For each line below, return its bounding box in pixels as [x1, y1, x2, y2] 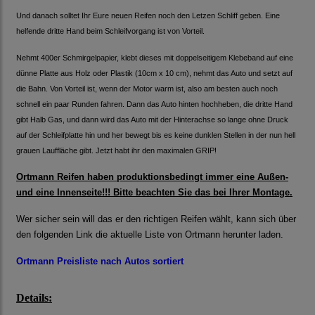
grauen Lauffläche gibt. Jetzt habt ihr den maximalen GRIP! [16, 146, 217, 155]
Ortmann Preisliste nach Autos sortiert [16, 256, 184, 267]
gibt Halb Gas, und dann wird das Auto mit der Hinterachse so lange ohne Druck [16, 115, 288, 124]
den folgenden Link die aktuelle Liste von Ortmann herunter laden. [16, 229, 283, 240]
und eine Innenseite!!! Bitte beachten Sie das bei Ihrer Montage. [16, 187, 292, 198]
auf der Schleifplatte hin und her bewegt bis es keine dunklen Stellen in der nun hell [16, 131, 295, 140]
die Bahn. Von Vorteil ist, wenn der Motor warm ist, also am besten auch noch [16, 84, 278, 94]
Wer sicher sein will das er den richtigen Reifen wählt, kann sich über [16, 214, 296, 225]
